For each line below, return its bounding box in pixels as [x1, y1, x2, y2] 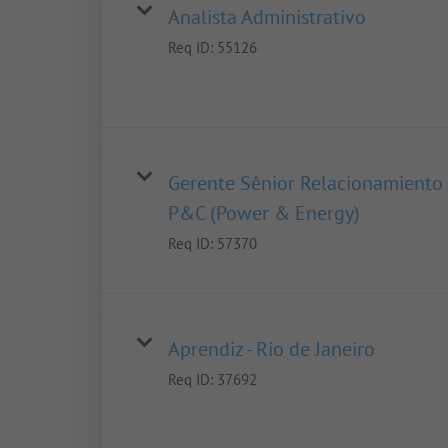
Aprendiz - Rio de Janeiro [168, 336, 375, 363]
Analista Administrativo [168, 4, 366, 31]
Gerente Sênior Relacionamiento [168, 170, 443, 197]
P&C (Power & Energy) [168, 200, 360, 227]
